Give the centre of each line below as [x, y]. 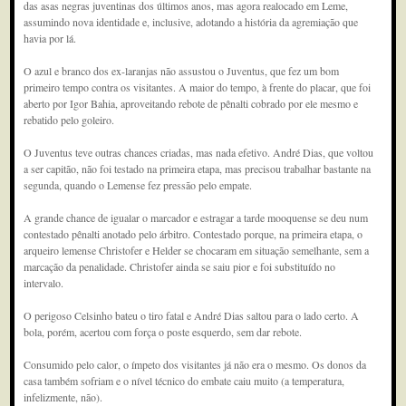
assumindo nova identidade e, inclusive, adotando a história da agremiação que [191, 22]
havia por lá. [50, 38]
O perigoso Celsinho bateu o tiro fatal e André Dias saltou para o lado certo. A [192, 315]
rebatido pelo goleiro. [69, 120]
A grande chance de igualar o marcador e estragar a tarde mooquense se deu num [196, 217]
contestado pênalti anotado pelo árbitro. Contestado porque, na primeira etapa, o [193, 234]
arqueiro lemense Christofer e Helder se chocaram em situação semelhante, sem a [197, 250]
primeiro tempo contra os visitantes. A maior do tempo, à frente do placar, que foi [198, 87]
